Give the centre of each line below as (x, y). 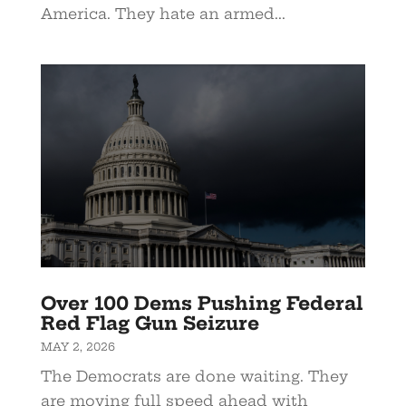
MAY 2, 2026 (77, 346)
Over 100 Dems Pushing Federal (201, 303)
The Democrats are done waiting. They (194, 376)
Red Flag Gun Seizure (150, 323)
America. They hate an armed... (163, 13)
